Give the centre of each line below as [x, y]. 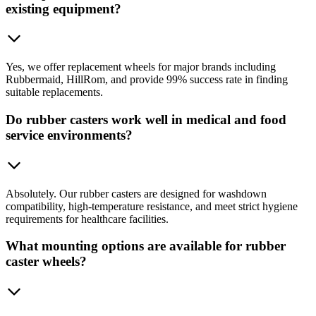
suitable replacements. [54, 92]
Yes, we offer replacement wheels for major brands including [141, 67]
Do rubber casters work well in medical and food [146, 120]
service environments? [69, 135]
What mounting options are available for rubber [146, 246]
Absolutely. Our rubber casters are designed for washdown [136, 193]
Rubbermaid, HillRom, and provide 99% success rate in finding [147, 80]
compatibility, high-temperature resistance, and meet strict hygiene [152, 206]
